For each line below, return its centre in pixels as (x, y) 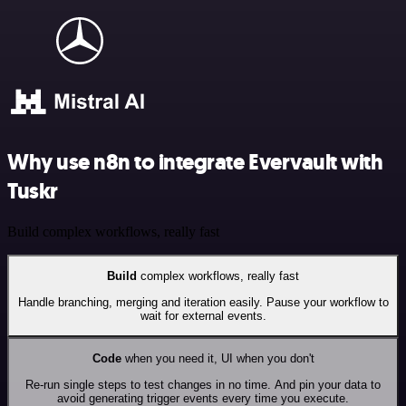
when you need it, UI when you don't (217, 359)
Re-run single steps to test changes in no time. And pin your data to (203, 384)
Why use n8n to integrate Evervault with (195, 162)
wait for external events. (203, 315)
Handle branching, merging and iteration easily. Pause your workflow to (203, 302)
